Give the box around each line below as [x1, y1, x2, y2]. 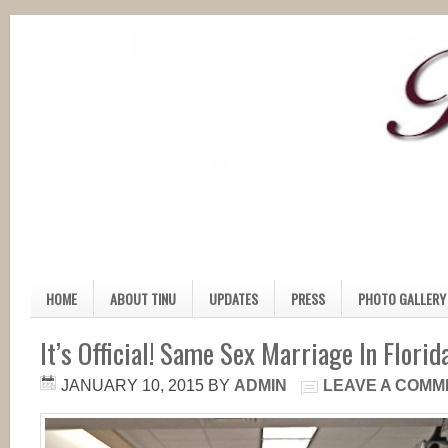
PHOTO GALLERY [358, 288, 446, 309]
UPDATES [209, 288, 258, 309]
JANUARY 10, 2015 [61, 376, 204, 394]
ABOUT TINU [110, 288, 176, 309]
